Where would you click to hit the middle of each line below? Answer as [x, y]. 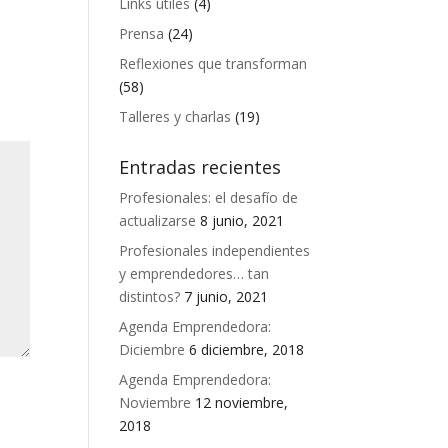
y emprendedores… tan [194, 274]
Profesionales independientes [215, 251]
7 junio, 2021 [226, 297]
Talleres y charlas [175, 117]
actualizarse [158, 221]
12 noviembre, [242, 403]
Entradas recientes [200, 167]
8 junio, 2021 [242, 221]
